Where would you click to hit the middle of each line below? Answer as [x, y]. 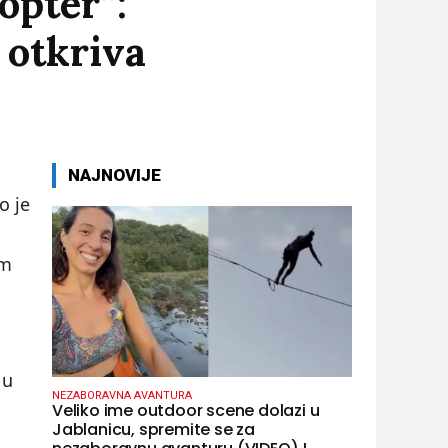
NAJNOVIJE [114, 175]
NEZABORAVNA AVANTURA [122, 396]
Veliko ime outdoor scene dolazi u [186, 411]
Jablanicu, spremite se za [153, 430]
